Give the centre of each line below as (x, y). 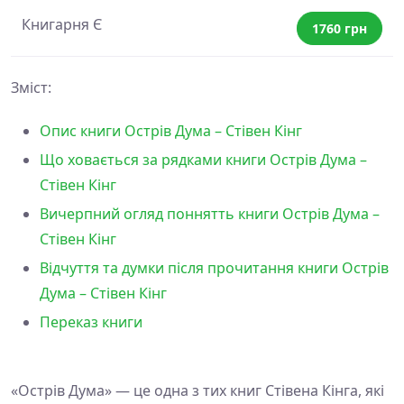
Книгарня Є (62, 25)
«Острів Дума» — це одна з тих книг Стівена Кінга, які (197, 391)
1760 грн (340, 28)
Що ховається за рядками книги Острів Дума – (203, 160)
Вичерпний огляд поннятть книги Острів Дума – (210, 214)
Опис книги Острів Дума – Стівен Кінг (171, 131)
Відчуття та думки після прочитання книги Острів (214, 268)
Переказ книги (91, 322)
